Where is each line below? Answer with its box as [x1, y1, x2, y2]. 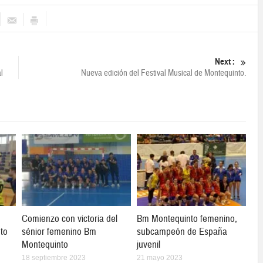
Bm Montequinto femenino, [137, 212, 237, 225]
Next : [215, 56, 235, 67]
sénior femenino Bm [22, 225, 96, 238]
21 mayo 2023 [137, 253, 183, 262]
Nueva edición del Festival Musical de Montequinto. [81, 67, 246, 79]
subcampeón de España [137, 225, 227, 238]
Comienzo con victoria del [22, 212, 117, 225]
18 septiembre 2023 [22, 253, 86, 262]
